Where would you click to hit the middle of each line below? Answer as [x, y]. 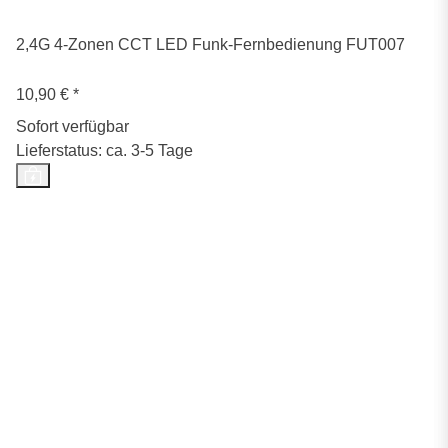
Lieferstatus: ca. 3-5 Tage [104, 151]
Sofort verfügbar [72, 127]
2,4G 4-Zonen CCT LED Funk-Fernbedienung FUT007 [210, 45]
